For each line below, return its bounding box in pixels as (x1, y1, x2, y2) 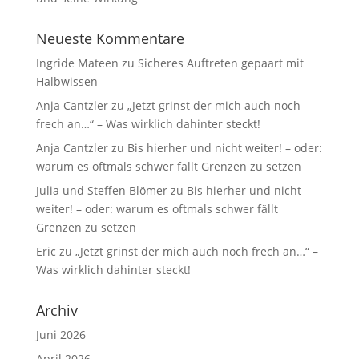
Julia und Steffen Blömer (35, 183, 167, 198)
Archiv (35, 301, 78, 320)
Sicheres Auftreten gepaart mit (137, 55, 304, 71)
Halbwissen (35, 74, 98, 89)
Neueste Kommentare (35, 29, 184, 48)
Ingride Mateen (35, 55, 119, 71)
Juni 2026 (35, 327, 86, 342)
